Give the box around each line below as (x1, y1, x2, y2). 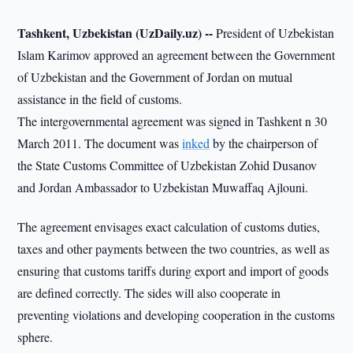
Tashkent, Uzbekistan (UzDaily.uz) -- (17, 24, 214, 42)
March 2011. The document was (17, 135, 183, 151)
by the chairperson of (210, 135, 318, 151)
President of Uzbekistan (213, 24, 335, 41)
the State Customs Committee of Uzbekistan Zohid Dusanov (17, 157, 318, 173)
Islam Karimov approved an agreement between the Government (17, 46, 336, 63)
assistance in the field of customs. (17, 91, 183, 107)
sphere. (17, 329, 54, 345)
